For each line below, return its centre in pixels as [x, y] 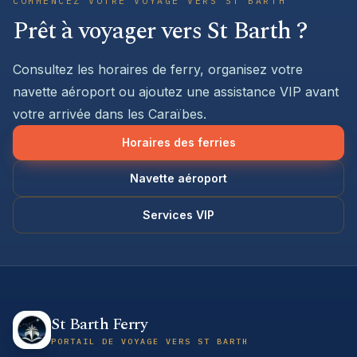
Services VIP [178, 215]
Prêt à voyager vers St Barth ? [161, 31]
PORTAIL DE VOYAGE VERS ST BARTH [150, 341]
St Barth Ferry [99, 324]
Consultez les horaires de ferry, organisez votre [158, 69]
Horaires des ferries [178, 142]
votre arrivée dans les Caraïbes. [110, 114]
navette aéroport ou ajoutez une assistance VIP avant [176, 92]
